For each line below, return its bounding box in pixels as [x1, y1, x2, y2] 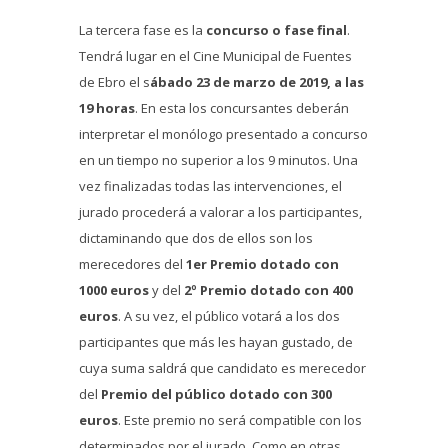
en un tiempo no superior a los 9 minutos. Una [79, 151, 358, 170]
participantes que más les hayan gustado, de [79, 333, 353, 352]
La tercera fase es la [79, 21, 206, 40]
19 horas [79, 99, 135, 118]
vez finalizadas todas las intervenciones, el [79, 177, 342, 196]
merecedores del [79, 255, 186, 274]
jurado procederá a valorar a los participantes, [79, 203, 362, 222]
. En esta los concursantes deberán [135, 99, 349, 118]
